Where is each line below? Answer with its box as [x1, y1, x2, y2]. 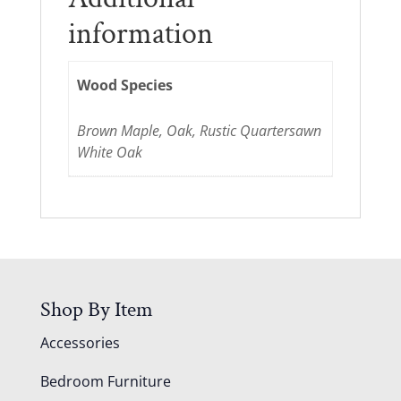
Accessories [39, 333, 120, 354]
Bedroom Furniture [39, 371, 171, 392]
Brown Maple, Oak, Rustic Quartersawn [77, 121, 322, 141]
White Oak [77, 142, 143, 163]
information [67, 14, 213, 55]
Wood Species [77, 74, 174, 95]
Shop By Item [39, 295, 153, 324]
